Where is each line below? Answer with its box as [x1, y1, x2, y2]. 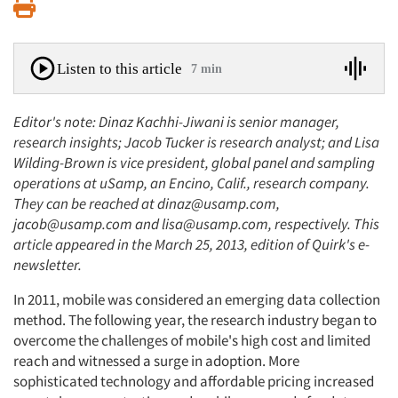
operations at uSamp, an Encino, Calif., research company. [13, 173, 370, 193]
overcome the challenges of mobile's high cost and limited [13, 330, 370, 350]
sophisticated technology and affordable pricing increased [13, 371, 374, 391]
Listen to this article [57, 60, 182, 77]
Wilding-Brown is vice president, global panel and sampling [13, 153, 375, 172]
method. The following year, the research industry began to [13, 310, 377, 330]
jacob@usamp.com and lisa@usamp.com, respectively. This [13, 214, 379, 234]
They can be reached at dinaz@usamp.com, [13, 194, 280, 213]
